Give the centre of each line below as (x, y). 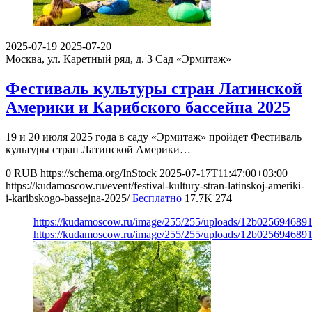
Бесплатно (157, 198)
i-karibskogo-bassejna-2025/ (68, 198)
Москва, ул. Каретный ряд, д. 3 (79, 58)
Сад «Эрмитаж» (193, 58)
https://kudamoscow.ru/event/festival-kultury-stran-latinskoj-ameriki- (155, 185)
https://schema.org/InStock (99, 173)
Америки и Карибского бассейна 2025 (148, 107)
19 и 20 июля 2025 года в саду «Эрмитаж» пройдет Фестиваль (154, 136)
